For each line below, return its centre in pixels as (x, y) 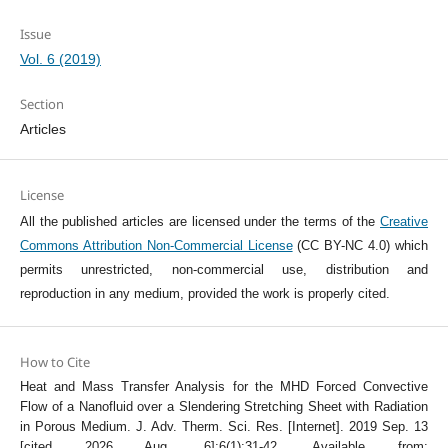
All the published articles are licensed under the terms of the (200, 221)
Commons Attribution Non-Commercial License (156, 245)
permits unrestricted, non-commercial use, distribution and (224, 269)
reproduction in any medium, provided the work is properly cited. (204, 293)
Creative (404, 221)
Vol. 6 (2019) (60, 58)
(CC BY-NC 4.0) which (360, 245)
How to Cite (54, 361)
